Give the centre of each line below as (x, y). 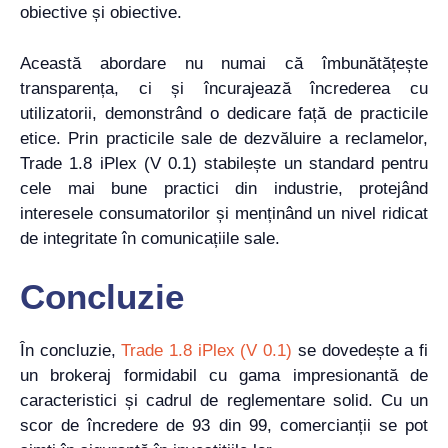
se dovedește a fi (360, 351)
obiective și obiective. (101, 13)
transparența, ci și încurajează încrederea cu (224, 88)
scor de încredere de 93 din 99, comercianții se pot (224, 426)
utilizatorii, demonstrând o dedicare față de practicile (224, 113)
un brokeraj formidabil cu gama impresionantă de (224, 376)
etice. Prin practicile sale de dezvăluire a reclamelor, (224, 138)
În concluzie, (70, 351)
